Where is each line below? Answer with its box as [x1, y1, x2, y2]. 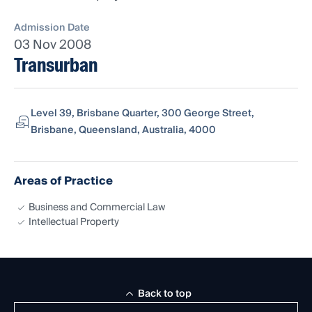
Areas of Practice [14, 171, 113, 192]
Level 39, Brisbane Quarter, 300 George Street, [31, 105, 254, 123]
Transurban [14, 53, 97, 78]
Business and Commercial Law [29, 199, 165, 217]
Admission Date [14, 19, 90, 37]
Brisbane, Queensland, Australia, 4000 [31, 122, 216, 139]
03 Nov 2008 [14, 34, 91, 56]
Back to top [137, 286, 192, 303]
